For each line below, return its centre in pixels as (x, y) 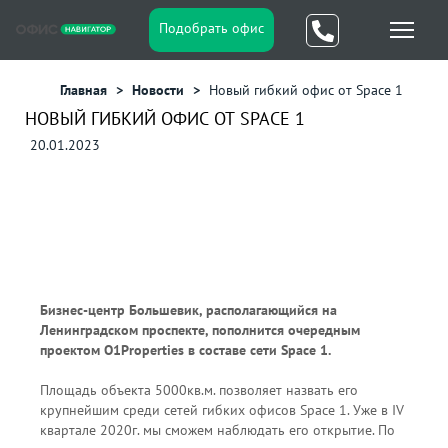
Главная (85, 90)
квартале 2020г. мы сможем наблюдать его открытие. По (217, 430)
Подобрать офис (211, 28)
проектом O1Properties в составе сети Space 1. (185, 350)
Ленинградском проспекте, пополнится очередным (200, 330)
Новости (160, 90)
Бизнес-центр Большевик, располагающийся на (188, 310)
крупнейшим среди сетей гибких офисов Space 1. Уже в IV (222, 410)
